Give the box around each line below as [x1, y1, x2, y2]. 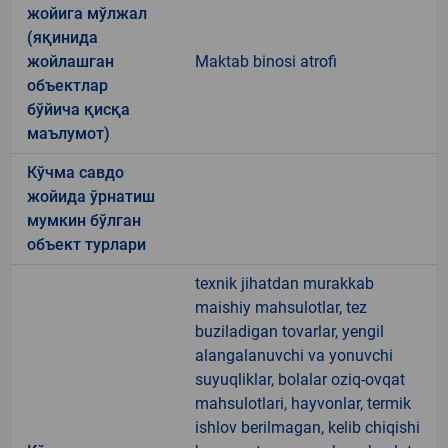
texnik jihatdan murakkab [195, 273, 374, 293]
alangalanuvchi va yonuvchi [195, 345, 393, 365]
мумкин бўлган [27, 210, 141, 230]
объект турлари [27, 234, 146, 254]
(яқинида [27, 27, 98, 47]
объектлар [27, 75, 108, 95]
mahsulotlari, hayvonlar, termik [195, 393, 411, 413]
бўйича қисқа [27, 99, 130, 119]
